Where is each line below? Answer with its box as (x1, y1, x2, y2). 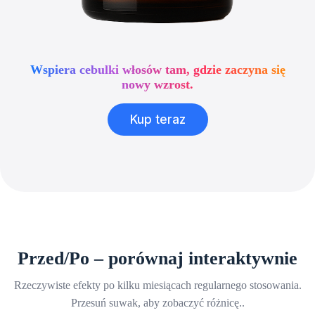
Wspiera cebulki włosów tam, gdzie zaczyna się (30, 63, 285, 77)
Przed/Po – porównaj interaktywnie (18, 248, 297, 269)
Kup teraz (129, 112, 186, 127)
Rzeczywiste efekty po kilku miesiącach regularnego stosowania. (13, 278, 302, 292)
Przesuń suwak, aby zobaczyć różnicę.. (70, 296, 245, 310)
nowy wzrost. (122, 77, 193, 92)
